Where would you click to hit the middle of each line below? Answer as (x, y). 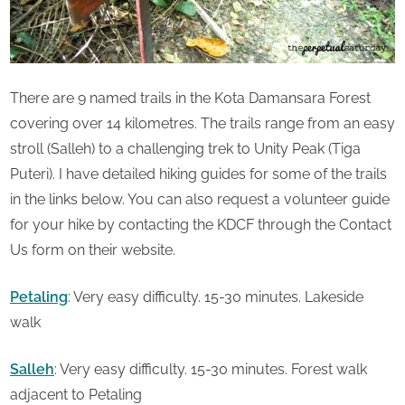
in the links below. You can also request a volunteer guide (200, 199)
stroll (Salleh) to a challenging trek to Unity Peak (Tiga (185, 148)
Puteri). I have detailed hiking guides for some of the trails (198, 174)
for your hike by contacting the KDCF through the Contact (201, 224)
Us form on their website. (93, 250)
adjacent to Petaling (76, 394)
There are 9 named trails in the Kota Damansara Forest (190, 98)
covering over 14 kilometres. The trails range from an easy (202, 123)
